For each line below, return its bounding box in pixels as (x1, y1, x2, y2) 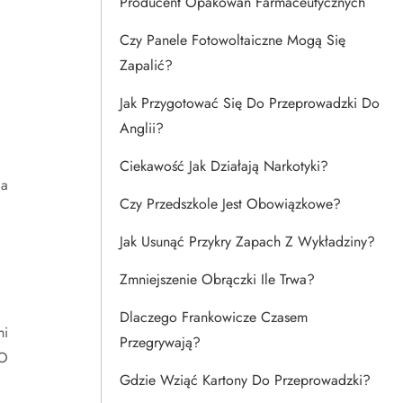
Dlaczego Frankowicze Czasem (120, 307, 308, 327)
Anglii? (120, 118, 164, 139)
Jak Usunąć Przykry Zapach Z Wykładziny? (120, 231, 375, 252)
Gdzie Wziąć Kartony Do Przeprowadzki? (120, 370, 371, 390)
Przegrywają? (120, 332, 201, 353)
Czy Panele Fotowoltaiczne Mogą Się (120, 30, 345, 50)
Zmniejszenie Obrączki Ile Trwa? (120, 269, 315, 290)
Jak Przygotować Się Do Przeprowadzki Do (120, 93, 380, 113)
